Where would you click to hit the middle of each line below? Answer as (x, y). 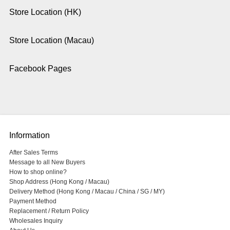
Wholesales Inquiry (36, 221)
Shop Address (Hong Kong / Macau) (59, 181)
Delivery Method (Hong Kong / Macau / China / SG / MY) (87, 191)
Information (29, 135)
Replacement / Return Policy (49, 211)
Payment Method (33, 201)
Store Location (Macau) (51, 40)
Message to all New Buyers (47, 162)
